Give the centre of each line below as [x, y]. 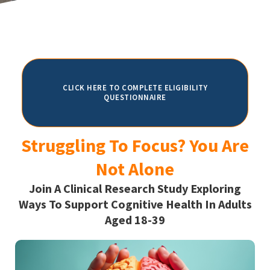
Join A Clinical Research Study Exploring [135, 188]
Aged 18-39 [135, 219]
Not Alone [135, 168]
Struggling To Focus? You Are [135, 145]
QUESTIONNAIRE [135, 97]
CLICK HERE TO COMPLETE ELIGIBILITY [135, 87]
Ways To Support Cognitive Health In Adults [135, 204]
